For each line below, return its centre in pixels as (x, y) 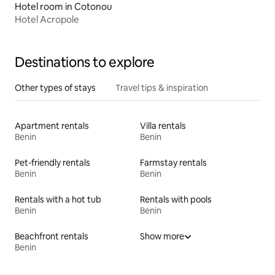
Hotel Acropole (47, 19)
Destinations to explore (85, 62)
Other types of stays (55, 87)
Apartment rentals (52, 126)
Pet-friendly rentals (52, 162)
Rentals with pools (176, 199)
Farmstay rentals (173, 162)
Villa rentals (163, 126)
